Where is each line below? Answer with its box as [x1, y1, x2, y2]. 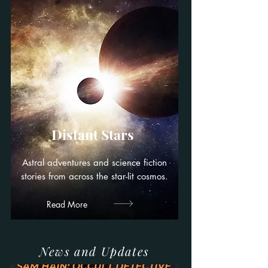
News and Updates [39, 243, 150, 259]
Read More [47, 198, 87, 210]
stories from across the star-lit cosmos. [21, 170, 168, 182]
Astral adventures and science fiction [22, 157, 167, 168]
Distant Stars [51, 125, 134, 144]
